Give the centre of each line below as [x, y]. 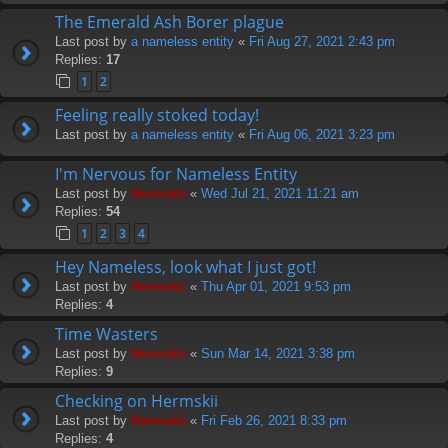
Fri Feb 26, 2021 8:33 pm [274, 420]
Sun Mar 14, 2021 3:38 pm [278, 353]
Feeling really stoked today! [157, 114]
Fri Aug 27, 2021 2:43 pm [322, 41]
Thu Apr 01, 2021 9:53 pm [276, 286]
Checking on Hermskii [136, 400]
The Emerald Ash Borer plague [169, 21]
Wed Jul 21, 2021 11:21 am [280, 193]
